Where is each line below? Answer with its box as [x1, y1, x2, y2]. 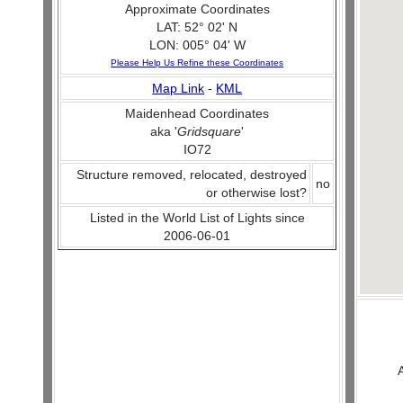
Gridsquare [177, 124, 242, 139]
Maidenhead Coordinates [125, 106, 270, 121]
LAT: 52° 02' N [157, 20, 238, 34]
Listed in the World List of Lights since [89, 210, 305, 225]
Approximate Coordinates [124, 2, 270, 16]
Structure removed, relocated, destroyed [76, 167, 308, 182]
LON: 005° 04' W [148, 38, 246, 52]
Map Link [152, 81, 205, 95]
